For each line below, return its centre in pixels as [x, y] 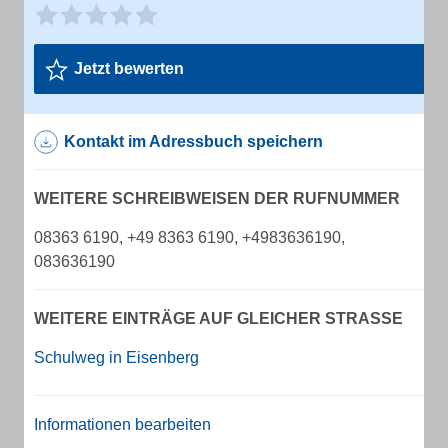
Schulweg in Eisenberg [116, 357]
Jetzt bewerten [129, 68]
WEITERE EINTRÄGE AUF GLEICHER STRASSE [213, 318]
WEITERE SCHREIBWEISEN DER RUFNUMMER [217, 198]
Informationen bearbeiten [122, 424]
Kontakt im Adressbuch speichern [193, 141]
